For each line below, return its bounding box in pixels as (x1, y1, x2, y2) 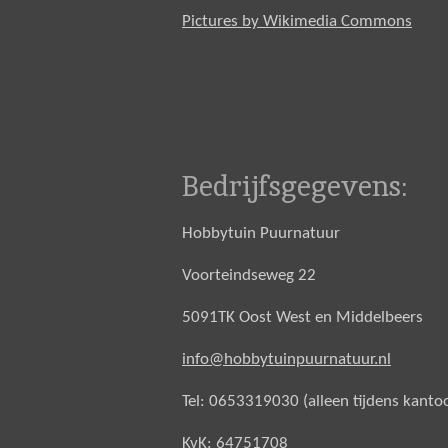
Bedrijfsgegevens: (182, 168, 407, 205)
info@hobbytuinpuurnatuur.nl (182, 351, 391, 369)
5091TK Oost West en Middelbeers (182, 309, 423, 327)
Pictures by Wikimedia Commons (182, 13, 412, 31)
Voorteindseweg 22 (182, 267, 316, 285)
